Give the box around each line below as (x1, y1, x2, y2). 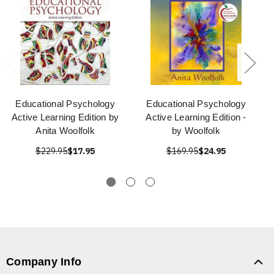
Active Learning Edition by (11, 112, 119, 123)
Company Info (6, 256, 81, 268)
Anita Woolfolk (35, 125, 95, 136)
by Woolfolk (172, 125, 220, 136)
